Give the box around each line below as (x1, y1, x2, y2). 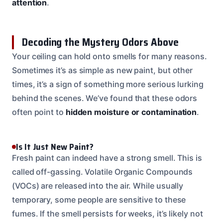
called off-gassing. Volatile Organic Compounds (12, 166, 193, 177)
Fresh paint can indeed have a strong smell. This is (12, 152, 202, 163)
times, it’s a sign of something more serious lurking (12, 79, 204, 89)
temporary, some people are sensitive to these (12, 194, 186, 205)
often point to (12, 107, 66, 117)
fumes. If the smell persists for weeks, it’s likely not (12, 208, 203, 219)
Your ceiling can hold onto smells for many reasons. (12, 51, 207, 61)
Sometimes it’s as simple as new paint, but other (12, 65, 193, 75)
